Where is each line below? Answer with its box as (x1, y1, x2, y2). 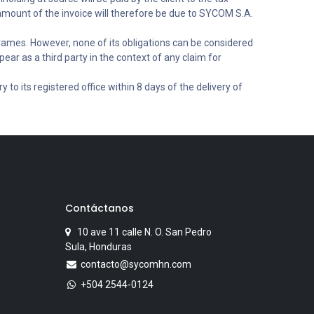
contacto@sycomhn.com (81, 259, 192, 271)
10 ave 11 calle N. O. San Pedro (71, 226, 212, 238)
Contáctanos (65, 201, 135, 216)
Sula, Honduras (65, 241, 132, 253)
